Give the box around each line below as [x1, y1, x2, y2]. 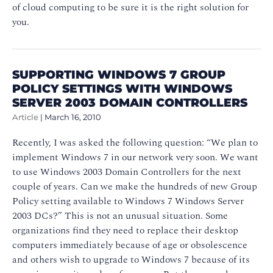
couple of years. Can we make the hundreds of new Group [12, 179, 257, 194]
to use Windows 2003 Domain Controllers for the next [12, 164, 241, 179]
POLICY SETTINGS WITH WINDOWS [12, 80, 232, 96]
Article [12, 112, 38, 122]
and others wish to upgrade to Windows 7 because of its [12, 252, 250, 267]
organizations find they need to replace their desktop [12, 222, 238, 238]
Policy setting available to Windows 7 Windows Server [12, 193, 244, 208]
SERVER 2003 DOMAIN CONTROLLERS [12, 94, 247, 110]
